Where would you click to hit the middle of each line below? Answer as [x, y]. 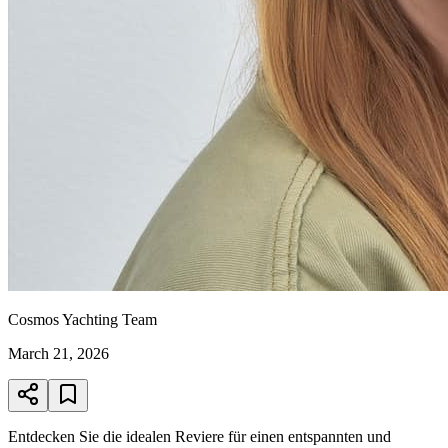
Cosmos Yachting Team [82, 319]
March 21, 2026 [58, 353]
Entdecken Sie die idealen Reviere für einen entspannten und [199, 436]
